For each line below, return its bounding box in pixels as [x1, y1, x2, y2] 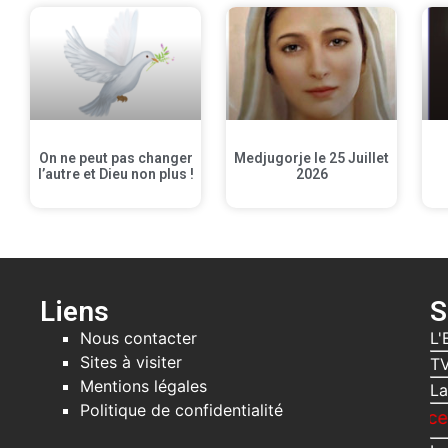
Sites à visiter [80, 352, 183, 373]
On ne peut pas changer [38, 150, 193, 167]
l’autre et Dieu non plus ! [37, 166, 194, 183]
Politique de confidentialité [80, 400, 284, 421]
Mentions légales [80, 376, 208, 397]
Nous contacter [80, 328, 198, 349]
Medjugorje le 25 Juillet [234, 150, 390, 167]
